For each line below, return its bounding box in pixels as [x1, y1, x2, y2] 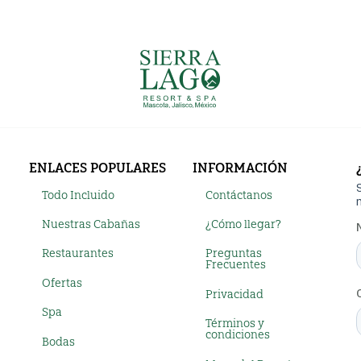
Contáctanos [205, 188, 272, 202]
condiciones [205, 328, 270, 342]
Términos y [205, 317, 264, 331]
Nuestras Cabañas [42, 218, 141, 232]
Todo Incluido [42, 188, 115, 202]
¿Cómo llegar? [205, 218, 281, 232]
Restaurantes [42, 247, 114, 261]
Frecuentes [205, 258, 266, 272]
